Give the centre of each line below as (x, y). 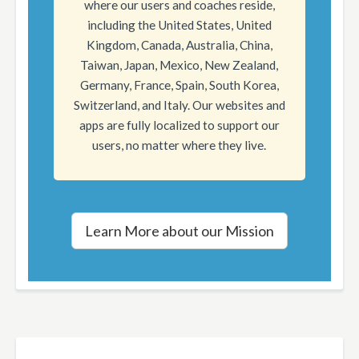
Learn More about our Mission (179, 231)
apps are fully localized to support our (179, 125)
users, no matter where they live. (179, 145)
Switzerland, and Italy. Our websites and (179, 105)
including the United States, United (179, 25)
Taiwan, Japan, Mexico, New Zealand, (179, 65)
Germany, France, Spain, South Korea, (179, 85)
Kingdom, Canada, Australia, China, (179, 45)
